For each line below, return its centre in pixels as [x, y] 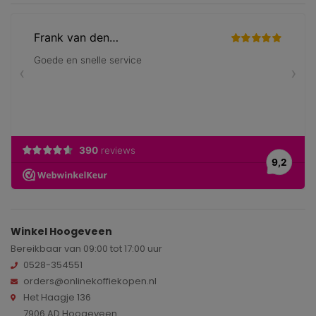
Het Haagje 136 [57, 298]
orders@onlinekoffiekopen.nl [90, 281]
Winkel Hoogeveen [61, 232]
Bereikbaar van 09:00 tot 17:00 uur [86, 249]
